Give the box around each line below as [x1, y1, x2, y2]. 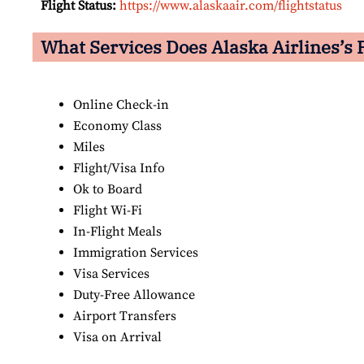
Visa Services [73, 266, 149, 283]
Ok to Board [73, 181, 142, 198]
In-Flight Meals [73, 223, 162, 240]
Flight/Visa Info [73, 160, 165, 177]
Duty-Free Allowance [73, 287, 195, 304]
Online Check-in [73, 97, 169, 114]
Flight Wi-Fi [73, 202, 142, 219]
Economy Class [73, 118, 162, 135]
